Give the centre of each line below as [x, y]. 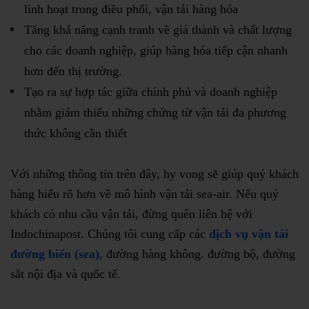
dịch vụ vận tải [249, 233]
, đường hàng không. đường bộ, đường [197, 253]
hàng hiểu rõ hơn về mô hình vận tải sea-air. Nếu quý [144, 193]
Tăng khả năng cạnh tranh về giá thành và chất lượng [158, 29]
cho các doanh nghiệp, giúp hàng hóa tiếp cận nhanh [156, 50]
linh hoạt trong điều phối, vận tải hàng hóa [131, 9]
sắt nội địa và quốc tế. [66, 273]
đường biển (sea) [55, 253]
